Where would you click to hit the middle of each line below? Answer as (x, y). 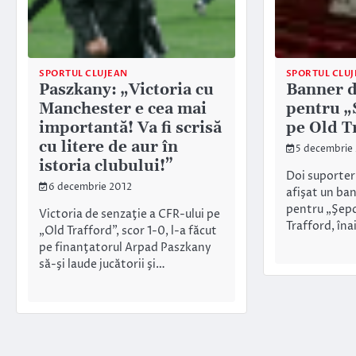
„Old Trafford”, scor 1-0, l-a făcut (128, 232)
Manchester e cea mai (123, 109)
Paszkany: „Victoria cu (126, 90)
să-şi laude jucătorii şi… (102, 265)
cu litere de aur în (108, 147)
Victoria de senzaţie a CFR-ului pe (130, 215)
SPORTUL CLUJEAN (83, 73)
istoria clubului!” (106, 166)
